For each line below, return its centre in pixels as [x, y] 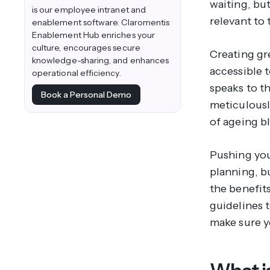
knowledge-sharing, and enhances [101, 61]
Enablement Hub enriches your [93, 35]
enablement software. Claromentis [101, 23]
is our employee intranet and [89, 10]
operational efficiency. [77, 73]
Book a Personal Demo [86, 94]
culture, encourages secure [86, 48]
